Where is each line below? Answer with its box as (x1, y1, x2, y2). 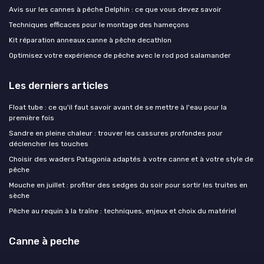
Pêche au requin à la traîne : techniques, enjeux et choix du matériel (9, 206, 236, 215)
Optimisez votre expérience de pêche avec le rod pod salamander (9, 51, 231, 60)
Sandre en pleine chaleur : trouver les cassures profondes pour (9, 128, 223, 137)
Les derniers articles (9, 79, 108, 91)
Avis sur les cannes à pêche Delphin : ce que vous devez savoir (9, 5, 222, 14)
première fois (9, 113, 54, 122)
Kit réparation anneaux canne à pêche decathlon (9, 35, 171, 44)
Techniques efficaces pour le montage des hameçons (9, 20, 189, 29)
